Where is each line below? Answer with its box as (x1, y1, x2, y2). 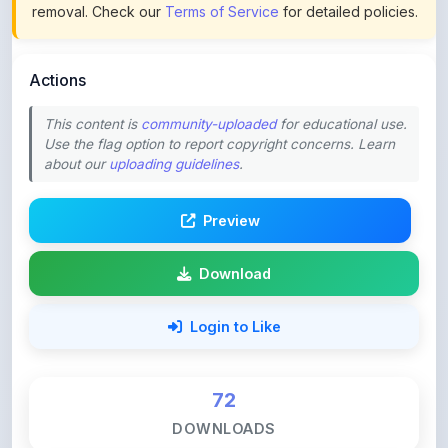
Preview (202, 167, 260, 184)
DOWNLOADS (172, 375, 276, 392)
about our (44, 111, 109, 127)
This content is (44, 71, 141, 87)
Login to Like (189, 273, 281, 290)
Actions (29, 25, 86, 45)
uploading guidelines (109, 111, 239, 127)
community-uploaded (141, 71, 276, 87)
